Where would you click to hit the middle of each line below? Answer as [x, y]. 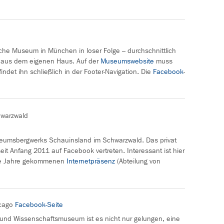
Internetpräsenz [91, 161]
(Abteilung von [138, 161]
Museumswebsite [128, 61]
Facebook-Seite [39, 205]
